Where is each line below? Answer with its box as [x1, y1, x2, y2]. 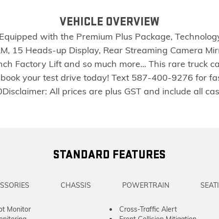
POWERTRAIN [122, 181, 169, 190]
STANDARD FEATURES [53, 148, 166, 162]
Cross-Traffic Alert [119, 205, 177, 214]
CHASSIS [61, 181, 91, 190]
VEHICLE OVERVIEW [60, 15, 159, 29]
